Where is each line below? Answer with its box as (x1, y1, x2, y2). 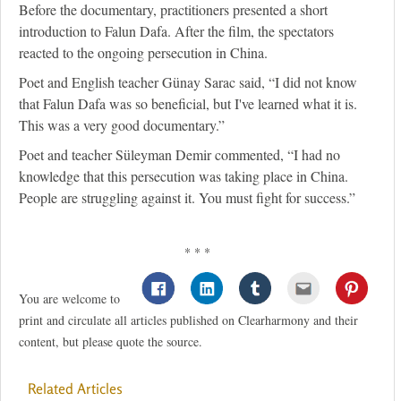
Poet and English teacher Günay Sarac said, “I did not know (19, 73, 357, 92)
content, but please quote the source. (19, 333, 202, 351)
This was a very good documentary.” (19, 115, 225, 135)
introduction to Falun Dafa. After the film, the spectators (19, 21, 334, 41)
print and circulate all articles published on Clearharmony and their (19, 311, 358, 329)
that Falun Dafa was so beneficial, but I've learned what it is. (19, 94, 357, 114)
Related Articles (28, 380, 123, 398)
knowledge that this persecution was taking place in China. (19, 166, 348, 186)
